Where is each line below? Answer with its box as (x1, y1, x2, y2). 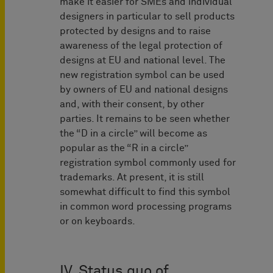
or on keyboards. (60, 216, 135, 227)
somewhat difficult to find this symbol (60, 187, 230, 197)
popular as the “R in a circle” (60, 143, 188, 154)
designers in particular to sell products (60, 12, 235, 22)
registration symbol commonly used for (60, 158, 236, 168)
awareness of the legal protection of (60, 41, 222, 51)
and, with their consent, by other (60, 99, 204, 110)
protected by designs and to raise (60, 26, 211, 37)
